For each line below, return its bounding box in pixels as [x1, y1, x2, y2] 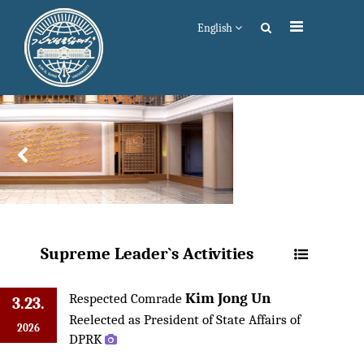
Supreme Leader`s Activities [41, 243, 253, 263]
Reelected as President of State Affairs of [69, 310, 301, 327]
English [197, 21, 235, 35]
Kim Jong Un [185, 288, 271, 307]
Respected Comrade [69, 289, 185, 306]
